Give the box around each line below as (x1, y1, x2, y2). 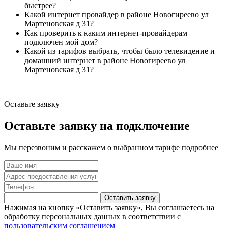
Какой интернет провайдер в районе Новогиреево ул (24, 10, 209, 19)
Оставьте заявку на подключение (4, 119, 190, 132)
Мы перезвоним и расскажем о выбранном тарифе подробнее (4, 142, 218, 152)
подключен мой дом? (24, 37, 98, 46)
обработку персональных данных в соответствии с (4, 212, 181, 221)
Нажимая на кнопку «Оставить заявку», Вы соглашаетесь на (4, 203, 214, 212)
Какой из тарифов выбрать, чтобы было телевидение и (24, 46, 215, 55)
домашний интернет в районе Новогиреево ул (24, 55, 185, 65)
